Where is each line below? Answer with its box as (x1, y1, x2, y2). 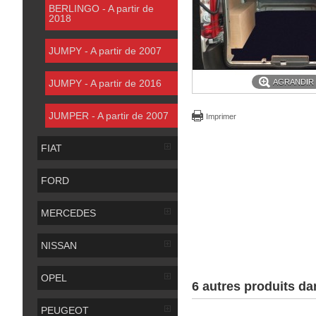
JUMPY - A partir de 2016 (49, 78, 162, 89)
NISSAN (41, 240, 77, 251)
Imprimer (206, 112, 236, 121)
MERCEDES (41, 207, 96, 219)
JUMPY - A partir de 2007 (49, 45, 162, 56)
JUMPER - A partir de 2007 (49, 110, 169, 121)
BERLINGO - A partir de (49, 3, 154, 14)
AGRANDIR (273, 78, 315, 86)
